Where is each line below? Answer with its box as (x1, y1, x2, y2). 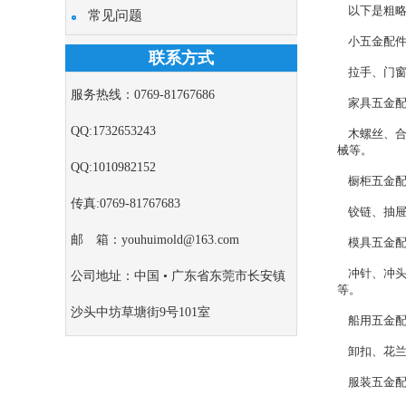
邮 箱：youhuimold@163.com (71, 233, 239, 246)
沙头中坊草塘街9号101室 (71, 305, 210, 319)
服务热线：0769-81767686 (71, 88, 215, 101)
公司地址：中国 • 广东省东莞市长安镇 (71, 269, 285, 283)
